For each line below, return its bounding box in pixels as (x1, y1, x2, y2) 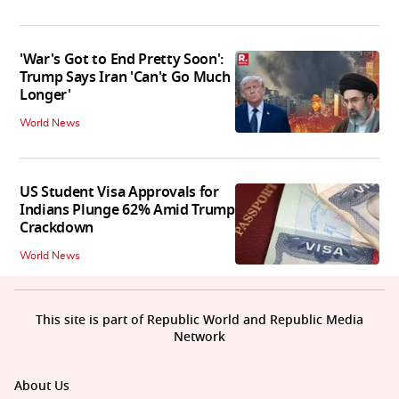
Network (174, 328, 225, 347)
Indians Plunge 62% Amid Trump (20, 199, 235, 222)
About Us (14, 377, 69, 396)
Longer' (20, 85, 71, 107)
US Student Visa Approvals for (20, 182, 219, 204)
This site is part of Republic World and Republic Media (36, 311, 363, 330)
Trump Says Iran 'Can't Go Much (20, 67, 231, 89)
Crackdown (20, 217, 94, 240)
